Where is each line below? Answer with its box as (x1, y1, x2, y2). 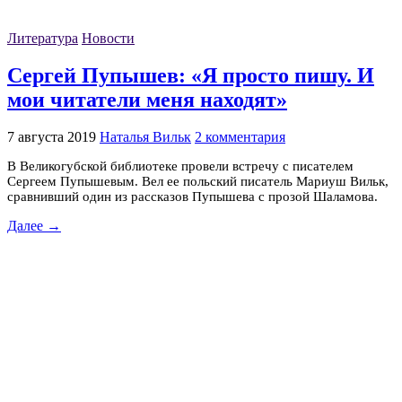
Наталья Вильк (100, 128, 191, 144)
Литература (7, 31, 78, 47)
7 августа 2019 (7, 128, 96, 144)
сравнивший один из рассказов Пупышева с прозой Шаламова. (7, 188, 378, 204)
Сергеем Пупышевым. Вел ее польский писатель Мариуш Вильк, (7, 173, 389, 188)
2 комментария (195, 128, 285, 144)
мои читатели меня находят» (7, 87, 287, 111)
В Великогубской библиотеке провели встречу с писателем (7, 158, 354, 173)
